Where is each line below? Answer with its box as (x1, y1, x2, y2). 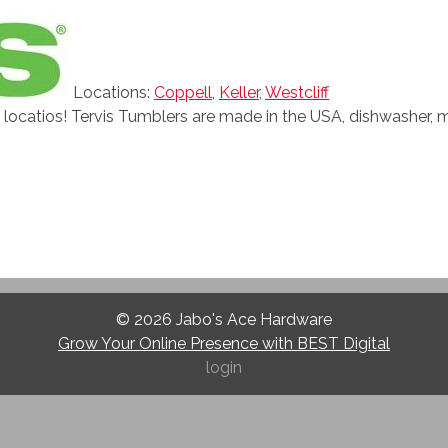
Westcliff (265, 83, 329, 103)
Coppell (154, 83, 212, 103)
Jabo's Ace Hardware (176, 310, 332, 330)
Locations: (73, 83, 154, 103)
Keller (219, 83, 259, 103)
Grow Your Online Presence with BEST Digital (58, 334, 390, 354)
